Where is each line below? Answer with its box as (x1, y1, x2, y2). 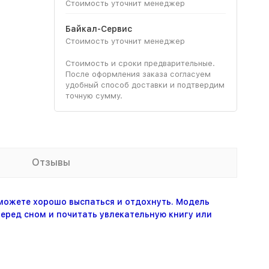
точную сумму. (65, 91, 122, 100)
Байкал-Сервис (65, 23, 132, 34)
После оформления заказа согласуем (65, 69, 211, 79)
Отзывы (32, 156, 70, 168)
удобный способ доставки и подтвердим (65, 80, 225, 89)
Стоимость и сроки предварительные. (65, 58, 215, 68)
